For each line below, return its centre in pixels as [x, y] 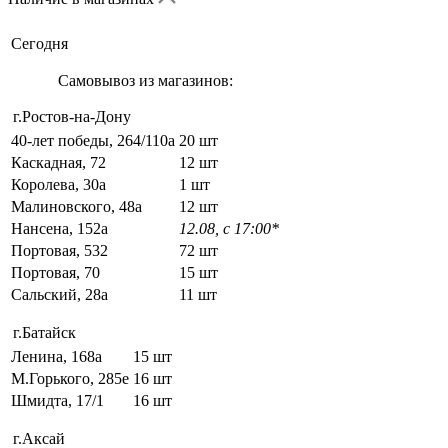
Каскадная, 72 [58, 162]
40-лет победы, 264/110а [93, 140]
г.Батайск [44, 332]
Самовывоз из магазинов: [145, 80]
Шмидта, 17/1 [57, 400]
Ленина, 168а [56, 356]
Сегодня [39, 43]
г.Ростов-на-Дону [72, 116]
